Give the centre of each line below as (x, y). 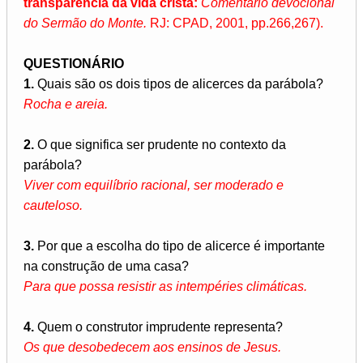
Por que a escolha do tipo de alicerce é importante (179, 246)
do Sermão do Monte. (85, 23)
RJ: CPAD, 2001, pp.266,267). (235, 23)
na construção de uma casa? (106, 267)
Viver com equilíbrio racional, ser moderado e (154, 186)
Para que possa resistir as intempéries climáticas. (165, 287)
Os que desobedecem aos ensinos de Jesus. (152, 348)
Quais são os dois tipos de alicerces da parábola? (179, 84)
